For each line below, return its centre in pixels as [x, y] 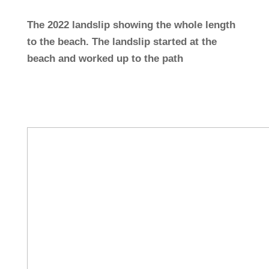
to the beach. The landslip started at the [122, 42]
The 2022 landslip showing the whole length [131, 25]
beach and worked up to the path [105, 59]
